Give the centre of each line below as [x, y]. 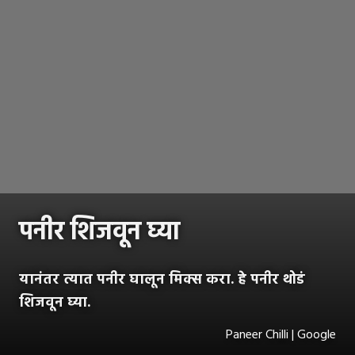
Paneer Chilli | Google [281, 335]
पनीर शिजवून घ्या [99, 232]
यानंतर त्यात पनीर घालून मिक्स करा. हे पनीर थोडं [162, 280]
